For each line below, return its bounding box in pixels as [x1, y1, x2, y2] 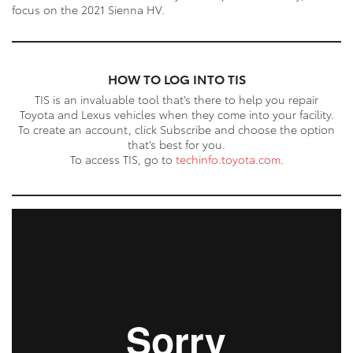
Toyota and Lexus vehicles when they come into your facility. [19, 106, 334, 122]
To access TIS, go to [69, 150, 176, 167]
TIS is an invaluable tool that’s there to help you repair [35, 91, 318, 107]
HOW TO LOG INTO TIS [107, 69, 246, 87]
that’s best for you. [128, 136, 225, 152]
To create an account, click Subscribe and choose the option [18, 121, 335, 137]
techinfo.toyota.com [175, 150, 281, 167]
